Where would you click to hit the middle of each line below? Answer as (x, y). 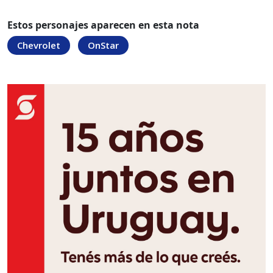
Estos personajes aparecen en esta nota (103, 25)
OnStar (103, 45)
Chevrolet (39, 45)
